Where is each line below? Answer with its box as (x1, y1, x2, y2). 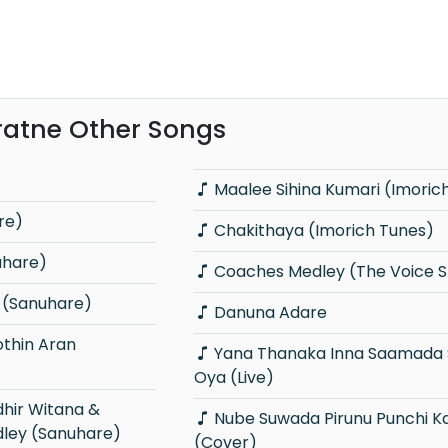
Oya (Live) (193, 365, 274, 389)
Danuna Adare (213, 300, 327, 324)
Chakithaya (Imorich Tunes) (213, 218, 434, 242)
